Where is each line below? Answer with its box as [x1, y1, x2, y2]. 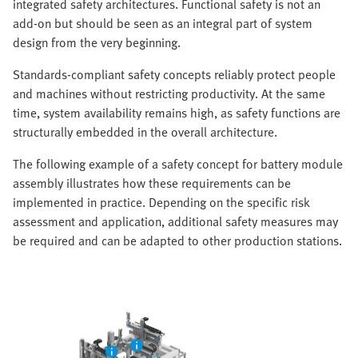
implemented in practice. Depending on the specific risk [13, 193, 310, 213]
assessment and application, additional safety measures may [13, 212, 338, 232]
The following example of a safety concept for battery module [13, 154, 343, 174]
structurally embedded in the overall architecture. [13, 122, 277, 142]
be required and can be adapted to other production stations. [13, 231, 342, 251]
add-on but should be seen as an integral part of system [13, 14, 312, 34]
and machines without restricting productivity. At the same [13, 84, 325, 104]
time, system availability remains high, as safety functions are [13, 103, 340, 123]
